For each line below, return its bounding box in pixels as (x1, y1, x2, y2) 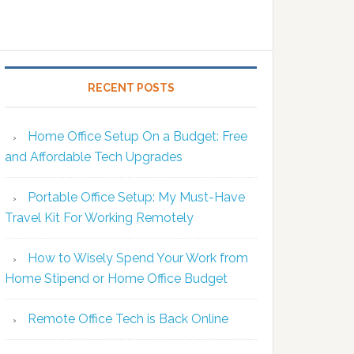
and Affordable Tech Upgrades (5, 149, 183, 164)
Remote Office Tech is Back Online (28, 311, 228, 326)
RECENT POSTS (87, 81, 175, 94)
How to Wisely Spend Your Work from (28, 250, 248, 265)
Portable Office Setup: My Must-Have (28, 190, 245, 205)
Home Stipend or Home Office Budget (5, 271, 228, 286)
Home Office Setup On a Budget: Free (28, 129, 247, 144)
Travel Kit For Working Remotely (5, 210, 194, 225)
